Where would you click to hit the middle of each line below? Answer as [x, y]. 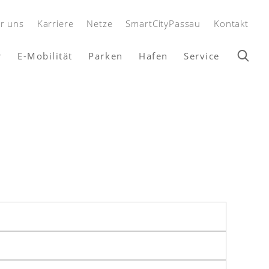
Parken [106, 56]
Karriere [55, 23]
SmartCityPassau [163, 23]
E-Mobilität [45, 56]
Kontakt [231, 23]
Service [202, 56]
